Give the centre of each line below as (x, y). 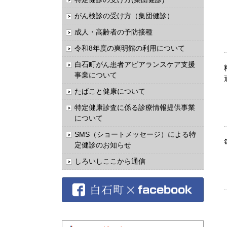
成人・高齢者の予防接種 (113, 32)
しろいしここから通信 (110, 161)
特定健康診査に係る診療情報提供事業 (135, 107)
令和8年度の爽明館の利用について (130, 48)
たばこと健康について (110, 91)
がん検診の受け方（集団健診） (124, 16)
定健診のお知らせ (103, 145)
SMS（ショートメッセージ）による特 (135, 134)
